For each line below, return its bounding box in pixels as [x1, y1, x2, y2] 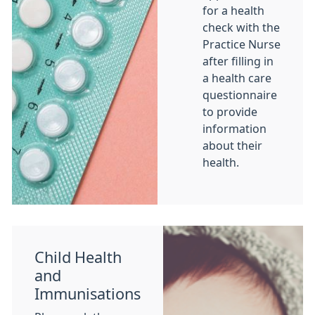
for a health [202, 5, 264, 16]
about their [202, 140, 262, 151]
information [202, 123, 266, 134]
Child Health [34, 250, 122, 265]
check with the [202, 22, 280, 33]
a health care [202, 72, 271, 84]
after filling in [202, 56, 274, 67]
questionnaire [202, 89, 277, 101]
